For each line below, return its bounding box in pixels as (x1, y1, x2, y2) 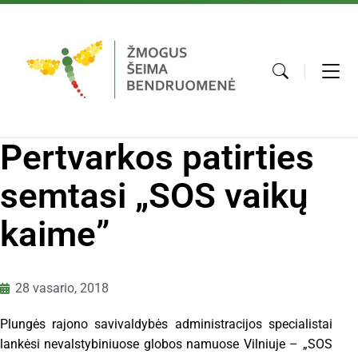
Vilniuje (243, 336, 290, 352)
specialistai (268, 316, 332, 332)
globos (143, 336, 187, 352)
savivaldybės (94, 316, 175, 332)
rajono (52, 316, 95, 332)
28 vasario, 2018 (15, 280, 109, 296)
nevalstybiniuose (44, 336, 144, 352)
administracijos (174, 316, 268, 332)
